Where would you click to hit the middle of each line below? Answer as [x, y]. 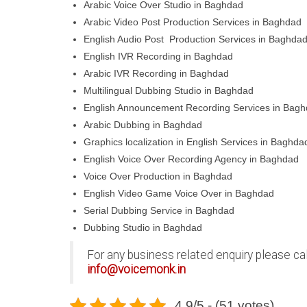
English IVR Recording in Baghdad [158, 57]
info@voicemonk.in [136, 270]
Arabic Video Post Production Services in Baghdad [193, 22]
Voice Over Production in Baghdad [158, 176]
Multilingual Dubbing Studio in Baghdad [169, 91]
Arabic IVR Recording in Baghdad [156, 74]
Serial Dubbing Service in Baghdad [159, 211]
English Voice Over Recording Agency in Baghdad [191, 159]
